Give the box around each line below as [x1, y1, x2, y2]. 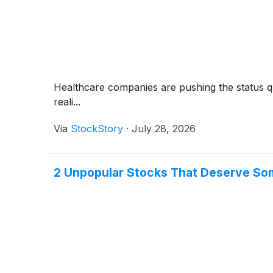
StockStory [71, 122, 123, 135]
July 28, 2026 [132, 122, 196, 135]
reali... [54, 95, 80, 108]
